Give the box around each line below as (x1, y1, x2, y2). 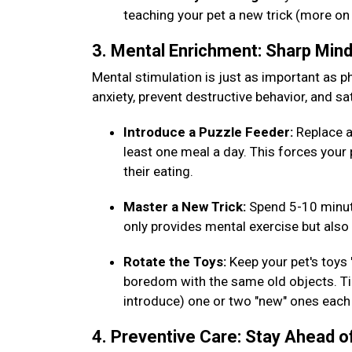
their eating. (123, 163, 196, 179)
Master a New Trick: (123, 199, 249, 214)
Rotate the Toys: (123, 254, 229, 269)
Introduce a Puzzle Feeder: (123, 124, 296, 140)
